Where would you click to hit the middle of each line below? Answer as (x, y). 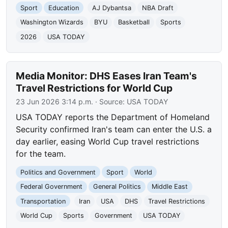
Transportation (43, 201)
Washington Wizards (52, 22)
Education (63, 8)
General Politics (117, 187)
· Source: (110, 101)
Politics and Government (58, 172)
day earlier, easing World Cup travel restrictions (108, 141)
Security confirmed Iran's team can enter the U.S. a (114, 129)
